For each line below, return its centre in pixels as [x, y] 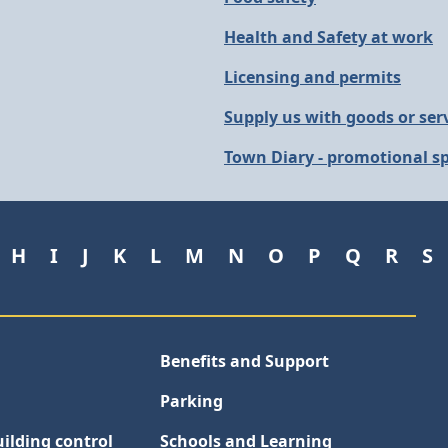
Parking [191, 401]
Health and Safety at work [328, 37]
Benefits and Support [244, 361]
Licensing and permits [312, 77]
